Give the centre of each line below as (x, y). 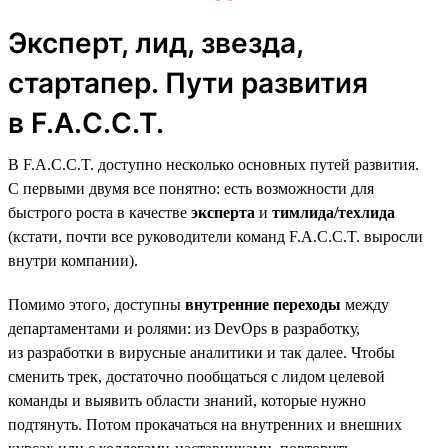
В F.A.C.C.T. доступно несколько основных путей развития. (213, 164)
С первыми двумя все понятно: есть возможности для (191, 188)
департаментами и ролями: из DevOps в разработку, (184, 328)
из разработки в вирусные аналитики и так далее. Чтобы (201, 352)
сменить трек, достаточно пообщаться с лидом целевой (196, 376)
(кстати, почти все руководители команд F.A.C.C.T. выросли (215, 236)
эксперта (223, 212)
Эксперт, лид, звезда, (155, 42)
